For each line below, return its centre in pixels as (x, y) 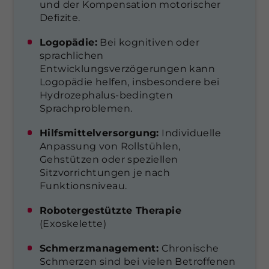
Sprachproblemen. (86, 108)
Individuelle (190, 133)
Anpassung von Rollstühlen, (110, 146)
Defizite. (60, 17)
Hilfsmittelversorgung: (99, 133)
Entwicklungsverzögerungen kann (127, 68)
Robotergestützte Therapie (110, 210)
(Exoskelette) (73, 223)
